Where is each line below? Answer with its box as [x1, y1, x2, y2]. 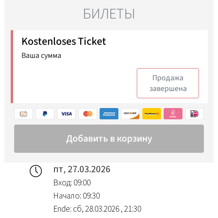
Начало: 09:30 [53, 190, 100, 201]
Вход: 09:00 [53, 177, 91, 188]
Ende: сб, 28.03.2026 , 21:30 [53, 203, 141, 215]
